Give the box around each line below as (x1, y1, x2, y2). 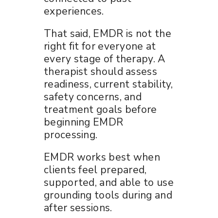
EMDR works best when (44, 150, 161, 164)
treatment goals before (44, 102, 157, 116)
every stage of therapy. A (44, 52, 165, 66)
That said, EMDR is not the (44, 26, 171, 40)
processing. (44, 127, 98, 142)
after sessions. (44, 200, 112, 215)
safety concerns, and (44, 90, 142, 104)
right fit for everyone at (44, 39, 156, 53)
